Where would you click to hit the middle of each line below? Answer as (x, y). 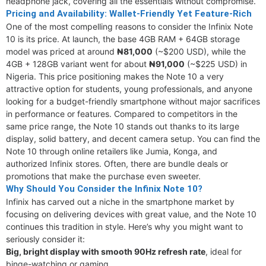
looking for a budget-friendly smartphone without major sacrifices (133, 101)
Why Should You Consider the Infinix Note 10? (104, 189)
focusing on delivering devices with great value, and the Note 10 (131, 214)
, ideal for (224, 251)
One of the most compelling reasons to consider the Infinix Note (129, 26)
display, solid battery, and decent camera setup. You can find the (133, 139)
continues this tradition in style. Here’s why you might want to (124, 227)
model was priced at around (61, 51)
